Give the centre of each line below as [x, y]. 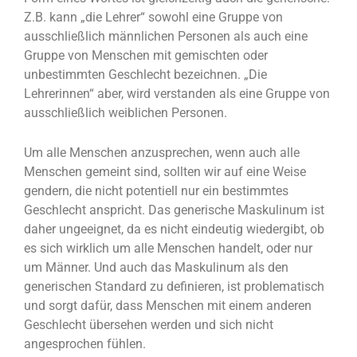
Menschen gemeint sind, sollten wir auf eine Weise [165, 172]
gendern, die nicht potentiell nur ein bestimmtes [156, 191]
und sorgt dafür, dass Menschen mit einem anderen [168, 306]
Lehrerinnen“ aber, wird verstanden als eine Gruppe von [177, 94]
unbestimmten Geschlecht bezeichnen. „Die [145, 75]
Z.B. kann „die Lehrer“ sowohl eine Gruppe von [153, 18]
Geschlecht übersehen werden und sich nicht [149, 325]
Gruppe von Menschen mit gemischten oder [146, 56]
